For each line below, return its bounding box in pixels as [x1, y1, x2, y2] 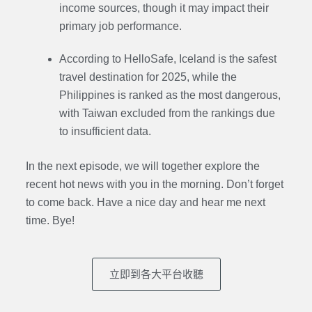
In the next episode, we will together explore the [25, 159, 260, 172]
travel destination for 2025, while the [58, 70, 237, 83]
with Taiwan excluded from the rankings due [58, 107, 275, 119]
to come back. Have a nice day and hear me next [25, 196, 265, 208]
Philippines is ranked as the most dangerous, [58, 88, 281, 101]
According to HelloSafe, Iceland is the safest [58, 52, 276, 65]
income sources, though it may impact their [58, 1, 269, 14]
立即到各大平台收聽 [109, 268, 203, 281]
